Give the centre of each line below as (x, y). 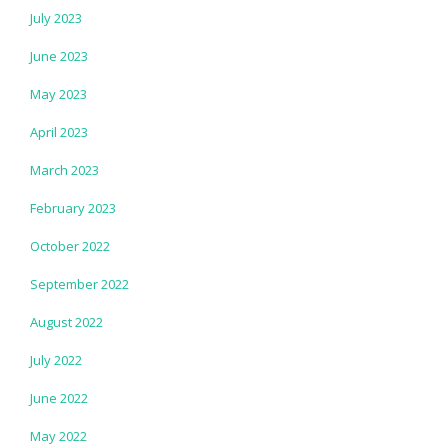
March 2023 (64, 169)
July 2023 (56, 17)
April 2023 (59, 131)
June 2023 (59, 55)
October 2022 (70, 245)
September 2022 (79, 283)
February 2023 (73, 207)
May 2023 (58, 93)
